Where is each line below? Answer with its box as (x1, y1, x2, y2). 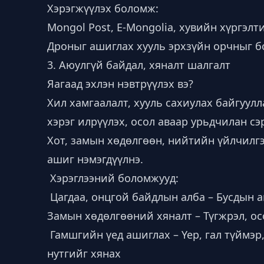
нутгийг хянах (47, 246, 121, 260)
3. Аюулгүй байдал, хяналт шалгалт (47, 58, 230, 72)
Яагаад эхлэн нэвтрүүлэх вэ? (47, 77, 193, 91)
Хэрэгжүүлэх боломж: (47, 1, 159, 15)
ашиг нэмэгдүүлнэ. (47, 152, 143, 166)
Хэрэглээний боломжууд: (47, 171, 179, 185)
